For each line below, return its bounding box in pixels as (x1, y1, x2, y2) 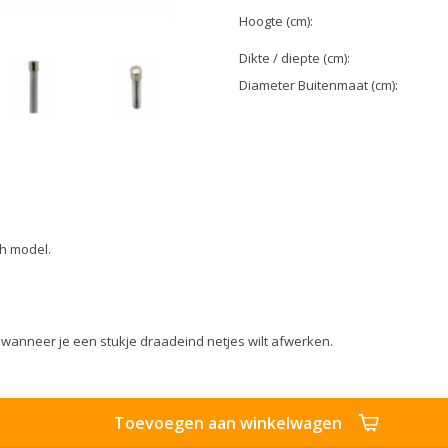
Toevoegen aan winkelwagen (114, 412, 342, 434)
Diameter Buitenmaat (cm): (239, 76, 398, 94)
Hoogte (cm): (239, 12, 313, 30)
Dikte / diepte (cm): (239, 49, 350, 67)
